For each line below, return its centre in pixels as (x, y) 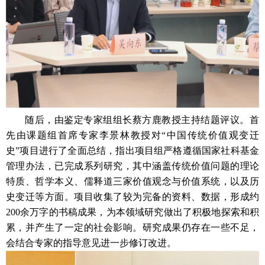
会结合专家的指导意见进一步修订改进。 (91, 243)
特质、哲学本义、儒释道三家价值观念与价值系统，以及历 (132, 181)
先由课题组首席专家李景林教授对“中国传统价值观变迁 (132, 135)
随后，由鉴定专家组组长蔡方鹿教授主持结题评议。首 (142, 120)
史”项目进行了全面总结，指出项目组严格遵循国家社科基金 (132, 151)
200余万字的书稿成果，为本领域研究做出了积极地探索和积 (132, 212)
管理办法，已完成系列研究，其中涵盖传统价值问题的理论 (132, 166)
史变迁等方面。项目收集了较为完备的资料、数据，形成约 (132, 197)
